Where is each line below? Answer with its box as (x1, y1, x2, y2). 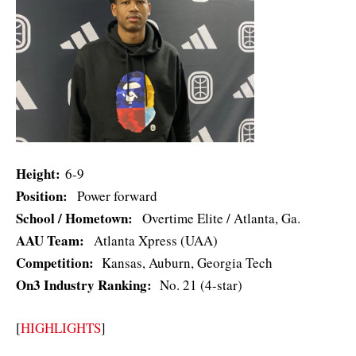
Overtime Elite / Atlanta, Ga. (137, 208, 300, 227)
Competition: (16, 252, 99, 273)
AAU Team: (16, 230, 89, 250)
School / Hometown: (16, 207, 137, 228)
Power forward (72, 186, 157, 205)
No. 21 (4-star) (157, 275, 242, 294)
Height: (16, 163, 60, 184)
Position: (16, 185, 72, 206)
